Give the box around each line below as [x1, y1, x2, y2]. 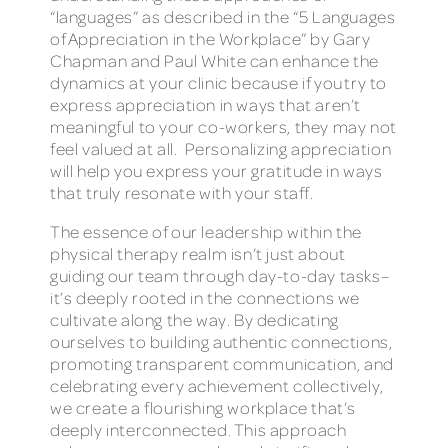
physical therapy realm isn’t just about [50, 243, 346, 265]
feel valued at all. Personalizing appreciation [50, 137, 392, 159]
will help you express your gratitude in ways [50, 159, 383, 181]
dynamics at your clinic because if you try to [50, 71, 388, 93]
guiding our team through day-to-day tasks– [50, 265, 391, 287]
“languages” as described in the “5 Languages [50, 5, 396, 27]
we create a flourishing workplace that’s [50, 397, 357, 419]
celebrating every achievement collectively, [50, 375, 384, 397]
